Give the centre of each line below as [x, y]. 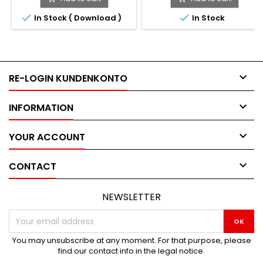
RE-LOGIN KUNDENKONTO [68, 79]
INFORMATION [41, 108]
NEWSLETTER [131, 197]
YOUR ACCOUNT [47, 137]
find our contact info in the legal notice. [131, 251]
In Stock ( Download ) [77, 18]
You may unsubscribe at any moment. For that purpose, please [131, 241]
